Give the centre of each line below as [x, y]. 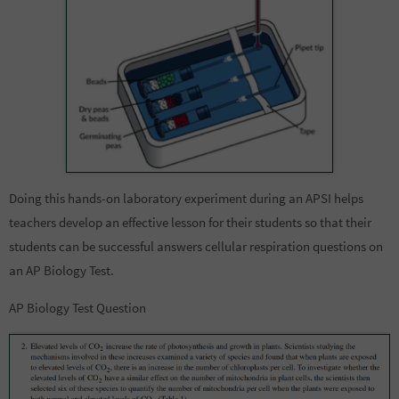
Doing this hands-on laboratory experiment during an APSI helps [186, 198]
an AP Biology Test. [61, 270]
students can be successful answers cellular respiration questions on [196, 246]
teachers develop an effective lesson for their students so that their [190, 222]
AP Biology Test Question [77, 308]
